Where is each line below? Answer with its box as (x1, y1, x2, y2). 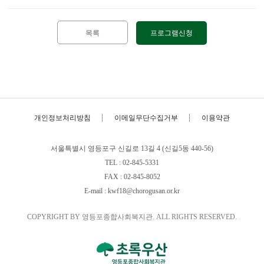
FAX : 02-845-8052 (104, 173, 160, 181)
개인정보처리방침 (34, 114, 91, 123)
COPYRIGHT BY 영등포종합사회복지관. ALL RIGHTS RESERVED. (27, 213, 237, 222)
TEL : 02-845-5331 (105, 159, 159, 167)
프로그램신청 (150, 29, 193, 38)
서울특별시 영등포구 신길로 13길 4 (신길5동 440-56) (51, 144, 213, 153)
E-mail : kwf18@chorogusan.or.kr (84, 187, 180, 196)
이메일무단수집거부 (114, 114, 178, 123)
